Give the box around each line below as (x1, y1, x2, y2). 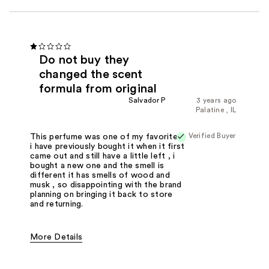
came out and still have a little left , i (30, 152, 175, 160)
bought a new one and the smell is (30, 162, 165, 170)
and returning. (30, 200, 83, 208)
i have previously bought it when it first (30, 142, 185, 151)
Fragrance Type (30, 253, 92, 261)
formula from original (39, 83, 157, 95)
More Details (30, 233, 83, 241)
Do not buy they (39, 54, 130, 67)
